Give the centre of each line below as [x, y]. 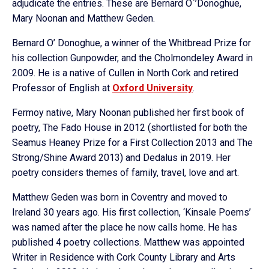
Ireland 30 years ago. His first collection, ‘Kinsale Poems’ [131, 212]
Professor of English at [62, 88]
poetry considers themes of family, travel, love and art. [125, 173]
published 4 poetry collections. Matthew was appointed [128, 242]
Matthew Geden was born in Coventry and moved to [120, 197]
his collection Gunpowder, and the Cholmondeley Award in [132, 58]
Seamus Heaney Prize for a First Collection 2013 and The [132, 143]
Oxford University [153, 88]
